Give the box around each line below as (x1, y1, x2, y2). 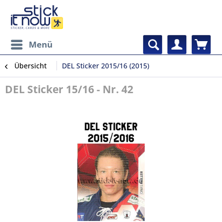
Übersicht (14, 61, 47, 70)
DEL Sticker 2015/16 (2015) (62, 61, 149, 70)
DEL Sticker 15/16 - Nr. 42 (5, 82, 133, 96)
